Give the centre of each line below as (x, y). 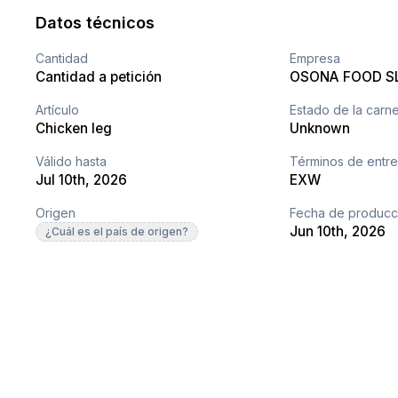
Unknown (320, 129)
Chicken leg (74, 129)
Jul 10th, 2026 (82, 180)
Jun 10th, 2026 (338, 232)
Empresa (315, 59)
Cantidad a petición (99, 77)
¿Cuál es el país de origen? (117, 232)
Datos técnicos (96, 23)
